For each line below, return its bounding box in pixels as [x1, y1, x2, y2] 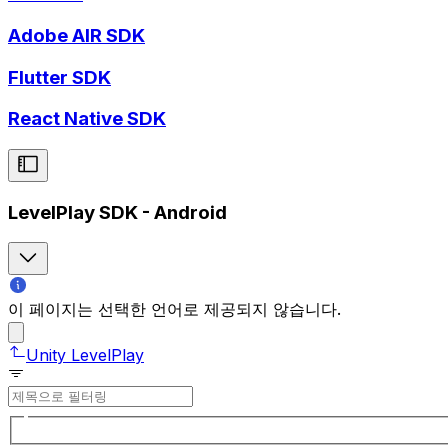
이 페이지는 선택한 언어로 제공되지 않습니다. [8, 299, 341, 320]
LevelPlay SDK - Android [8, 200, 227, 224]
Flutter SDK [8, 65, 111, 89]
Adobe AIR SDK [8, 23, 145, 47]
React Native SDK [8, 107, 166, 131]
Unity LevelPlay [26, 345, 144, 366]
